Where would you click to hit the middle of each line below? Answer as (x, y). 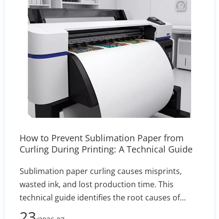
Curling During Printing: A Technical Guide (106, 149)
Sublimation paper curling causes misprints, (101, 171)
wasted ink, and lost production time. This (97, 184)
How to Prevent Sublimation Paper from (102, 138)
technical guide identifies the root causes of (100, 197)
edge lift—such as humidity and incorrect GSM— (109, 211)
